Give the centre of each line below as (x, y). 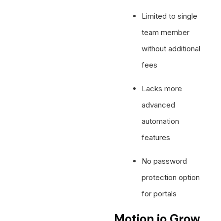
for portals (159, 193)
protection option (171, 177)
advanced (159, 105)
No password (165, 161)
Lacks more (162, 88)
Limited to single (170, 16)
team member (166, 32)
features (156, 137)
